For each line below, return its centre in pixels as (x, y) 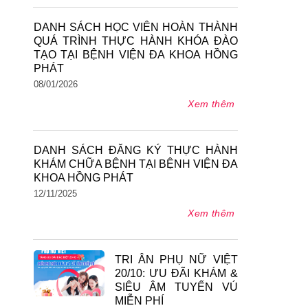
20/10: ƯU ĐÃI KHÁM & (176, 273)
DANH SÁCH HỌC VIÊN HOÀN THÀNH (135, 27)
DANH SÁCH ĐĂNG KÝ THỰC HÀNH (135, 150)
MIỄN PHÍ (139, 300)
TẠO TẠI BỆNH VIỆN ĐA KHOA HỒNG (135, 54)
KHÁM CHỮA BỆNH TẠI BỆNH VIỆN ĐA (135, 164)
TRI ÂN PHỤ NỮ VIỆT (176, 259)
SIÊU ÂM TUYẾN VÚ (176, 287)
